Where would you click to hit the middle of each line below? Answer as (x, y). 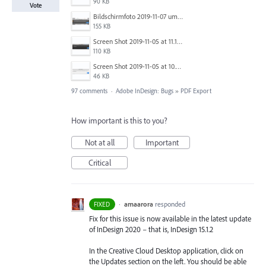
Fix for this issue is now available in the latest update (170, 218)
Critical (99, 162)
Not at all (99, 142)
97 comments (89, 91)
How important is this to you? (119, 120)
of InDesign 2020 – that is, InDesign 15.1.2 (151, 229)
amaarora (138, 204)
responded (170, 204)
